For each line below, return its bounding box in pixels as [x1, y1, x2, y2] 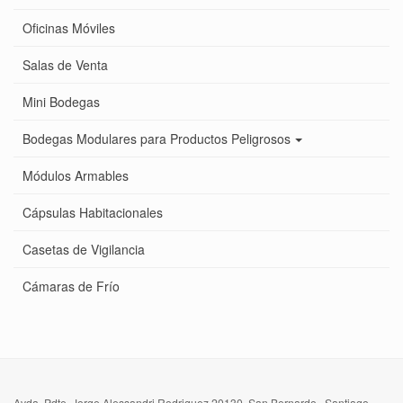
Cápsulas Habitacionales [22, 203, 163, 222]
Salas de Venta [22, 56, 108, 75]
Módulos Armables [22, 166, 129, 185]
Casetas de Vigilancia [22, 240, 145, 259]
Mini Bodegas [22, 93, 100, 112]
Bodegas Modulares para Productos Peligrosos [22, 130, 291, 148]
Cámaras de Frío [22, 277, 120, 296]
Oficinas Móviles [22, 19, 115, 38]
